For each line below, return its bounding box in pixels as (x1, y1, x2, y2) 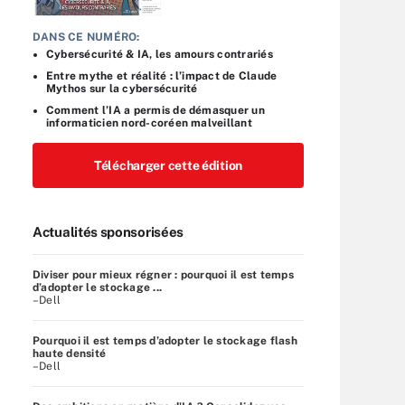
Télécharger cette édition (94, 157, 242, 173)
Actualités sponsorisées (33, 223, 184, 240)
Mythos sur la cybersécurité (46, 81, 198, 95)
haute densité (33, 346, 107, 360)
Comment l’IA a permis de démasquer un (46, 103, 265, 117)
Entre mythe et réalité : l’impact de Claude (46, 69, 278, 82)
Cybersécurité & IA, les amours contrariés (46, 47, 273, 61)
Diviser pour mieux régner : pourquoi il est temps (33, 268, 294, 281)
